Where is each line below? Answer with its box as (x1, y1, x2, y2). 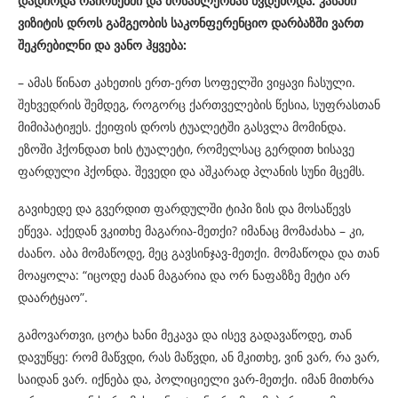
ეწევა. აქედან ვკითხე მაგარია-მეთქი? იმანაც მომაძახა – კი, (18, 222, 364, 240)
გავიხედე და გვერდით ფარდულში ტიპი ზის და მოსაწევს (18, 200, 351, 218)
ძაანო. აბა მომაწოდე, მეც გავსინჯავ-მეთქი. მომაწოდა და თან (18, 244, 379, 262)
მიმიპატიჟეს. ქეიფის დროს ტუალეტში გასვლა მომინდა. (18, 118, 346, 136)
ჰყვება (146, 36, 183, 54)
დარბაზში (271, 14, 328, 32)
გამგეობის (106, 14, 167, 32)
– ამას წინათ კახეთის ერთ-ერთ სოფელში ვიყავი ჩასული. (18, 74, 355, 92)
